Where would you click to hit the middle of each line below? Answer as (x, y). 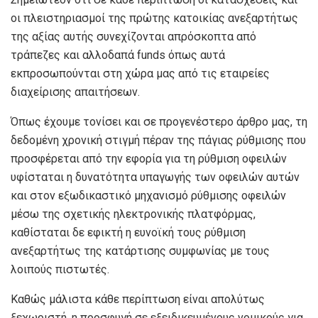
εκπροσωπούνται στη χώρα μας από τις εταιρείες (140, 73)
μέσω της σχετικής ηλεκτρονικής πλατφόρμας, (133, 214)
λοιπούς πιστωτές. (60, 269)
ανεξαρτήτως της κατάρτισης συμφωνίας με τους (140, 251)
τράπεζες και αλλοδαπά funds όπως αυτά (118, 55)
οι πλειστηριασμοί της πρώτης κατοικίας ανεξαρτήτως (154, 18)
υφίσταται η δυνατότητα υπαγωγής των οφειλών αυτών (155, 177)
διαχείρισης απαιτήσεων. (75, 92)
